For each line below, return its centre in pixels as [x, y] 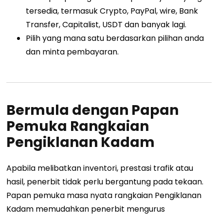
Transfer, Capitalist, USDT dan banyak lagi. [106, 24]
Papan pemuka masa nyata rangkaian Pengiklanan [104, 196]
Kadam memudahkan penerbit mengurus [86, 209]
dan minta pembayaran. [73, 52]
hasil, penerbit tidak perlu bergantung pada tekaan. [105, 182]
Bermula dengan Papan [93, 110]
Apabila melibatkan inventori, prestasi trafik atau [100, 168]
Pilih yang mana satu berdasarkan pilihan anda [115, 38]
